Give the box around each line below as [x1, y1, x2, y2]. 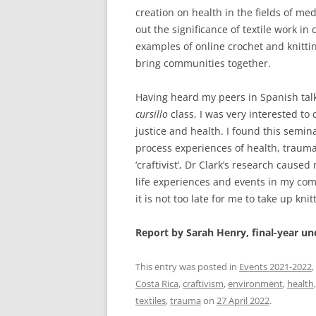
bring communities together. [135, 56, 271, 71]
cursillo [135, 107, 168, 121]
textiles [135, 294, 166, 308]
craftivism [183, 277, 224, 291]
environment [228, 277, 283, 291]
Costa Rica [135, 277, 178, 291]
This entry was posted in [135, 260, 239, 274]
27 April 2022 [217, 294, 269, 308]
